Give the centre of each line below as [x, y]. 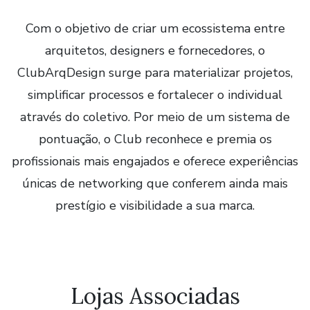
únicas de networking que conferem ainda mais [155, 183]
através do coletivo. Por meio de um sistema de [155, 117]
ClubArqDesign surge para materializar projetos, [155, 73]
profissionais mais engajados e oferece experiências [155, 161]
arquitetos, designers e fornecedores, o [155, 51]
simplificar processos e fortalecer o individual [155, 95]
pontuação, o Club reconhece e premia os [155, 139]
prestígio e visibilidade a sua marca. [155, 206]
